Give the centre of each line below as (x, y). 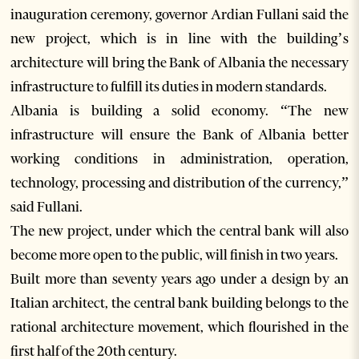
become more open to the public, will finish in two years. (175, 255)
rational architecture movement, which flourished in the (179, 327)
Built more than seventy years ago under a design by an (179, 279)
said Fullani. (47, 207)
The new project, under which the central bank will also (179, 231)
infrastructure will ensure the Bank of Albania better (179, 135)
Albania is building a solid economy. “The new (179, 111)
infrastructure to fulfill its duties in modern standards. (169, 87)
